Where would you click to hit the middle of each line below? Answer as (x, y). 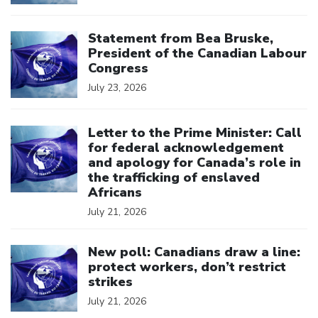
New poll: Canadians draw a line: (194, 252)
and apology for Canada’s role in (194, 162)
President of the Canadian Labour (197, 53)
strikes (110, 282)
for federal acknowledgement (186, 147)
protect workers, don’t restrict (187, 267)
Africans (115, 192)
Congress (118, 68)
